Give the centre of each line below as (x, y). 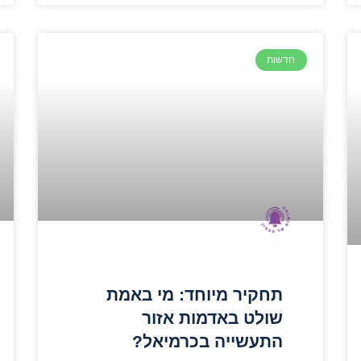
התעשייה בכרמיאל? (207, 341)
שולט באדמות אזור (212, 317)
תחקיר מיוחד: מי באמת (194, 294)
